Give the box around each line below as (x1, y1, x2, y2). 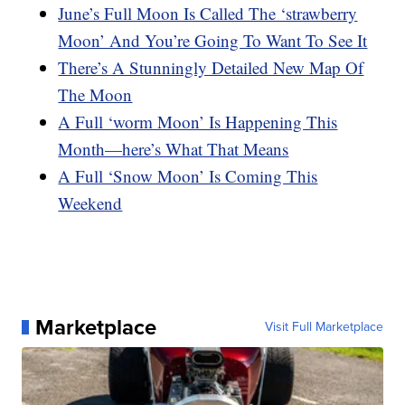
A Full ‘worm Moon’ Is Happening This (58, 109, 338, 133)
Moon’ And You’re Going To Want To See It (58, 28, 368, 52)
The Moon (58, 82, 133, 106)
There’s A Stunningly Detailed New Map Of (58, 55, 364, 79)
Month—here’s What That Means (58, 137, 289, 160)
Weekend (58, 191, 123, 214)
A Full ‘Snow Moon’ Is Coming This (58, 164, 318, 187)
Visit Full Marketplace (264, 316, 383, 336)
